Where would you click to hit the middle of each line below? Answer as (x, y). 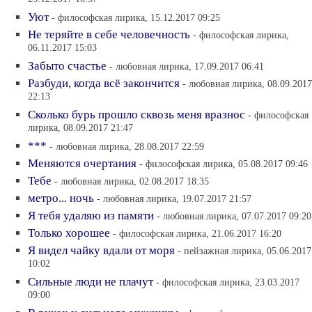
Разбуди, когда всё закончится (104, 83)
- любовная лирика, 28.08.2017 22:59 (127, 146)
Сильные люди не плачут (91, 282)
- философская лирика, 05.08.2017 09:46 (224, 164)
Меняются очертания (82, 163)
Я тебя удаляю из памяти (91, 216)
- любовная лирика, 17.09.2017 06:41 (187, 66)
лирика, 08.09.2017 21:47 (80, 128)
